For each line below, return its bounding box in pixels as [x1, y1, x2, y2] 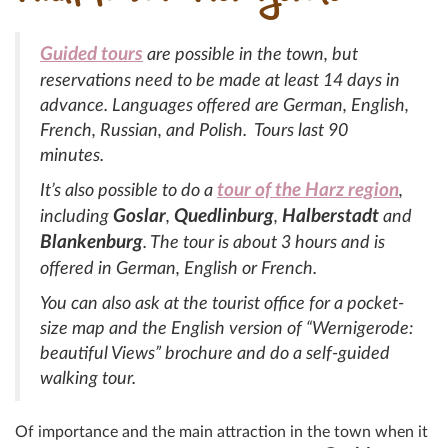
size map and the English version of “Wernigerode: [40, 319, 413, 337]
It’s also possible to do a [40, 181, 217, 199]
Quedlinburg [174, 206, 274, 226]
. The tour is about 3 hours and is [143, 233, 385, 251]
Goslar [113, 206, 166, 226]
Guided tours [40, 44, 143, 64]
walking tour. [40, 369, 136, 387]
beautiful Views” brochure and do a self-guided [40, 344, 390, 362]
